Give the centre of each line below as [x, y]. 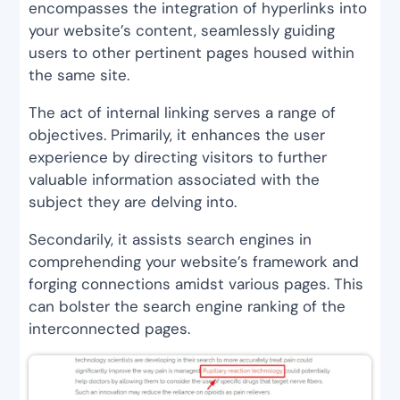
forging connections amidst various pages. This [196, 284]
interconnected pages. [110, 329]
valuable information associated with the [175, 180]
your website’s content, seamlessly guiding [182, 31]
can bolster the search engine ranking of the [187, 307]
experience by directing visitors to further [178, 158]
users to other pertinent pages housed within [192, 53]
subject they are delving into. [133, 202]
